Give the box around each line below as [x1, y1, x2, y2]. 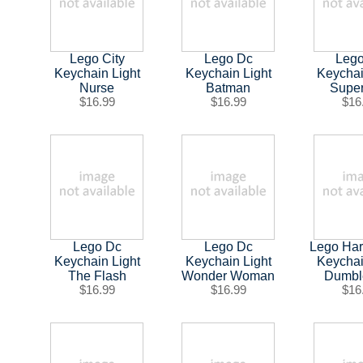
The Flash [67, 268, 126, 283]
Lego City [69, 51, 125, 66]
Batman [206, 80, 251, 95]
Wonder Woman [181, 268, 275, 283]
